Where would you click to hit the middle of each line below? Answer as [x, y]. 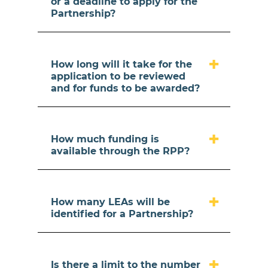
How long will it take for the [122, 64]
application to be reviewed [118, 76]
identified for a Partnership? [122, 214]
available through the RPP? [121, 151]
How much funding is [105, 139]
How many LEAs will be [111, 202]
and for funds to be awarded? [126, 88]
